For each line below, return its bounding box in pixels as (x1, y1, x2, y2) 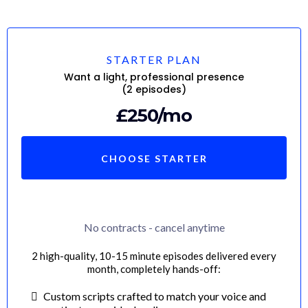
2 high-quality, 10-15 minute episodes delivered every (32, 249, 276, 262)
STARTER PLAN (107, 52, 201, 66)
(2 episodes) (122, 82, 186, 96)
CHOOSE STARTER (100, 152, 208, 164)
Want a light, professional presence (64, 69, 244, 84)
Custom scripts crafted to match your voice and (43, 289, 266, 302)
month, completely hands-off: (87, 262, 221, 275)
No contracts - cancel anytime (83, 220, 225, 234)
